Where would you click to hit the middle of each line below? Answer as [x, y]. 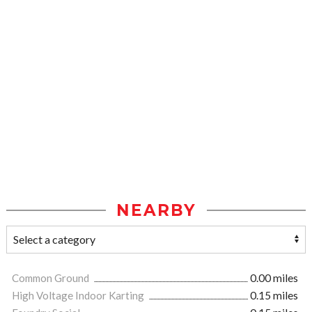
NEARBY [156, 211]
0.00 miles [274, 278]
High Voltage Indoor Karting [79, 296]
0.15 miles [274, 296]
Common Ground [52, 278]
